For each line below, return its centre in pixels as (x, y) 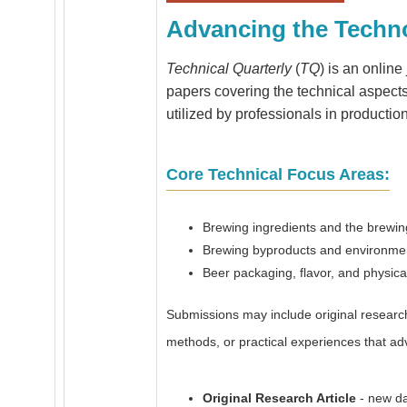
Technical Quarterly (229, 69)
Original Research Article (279, 398)
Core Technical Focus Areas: (278, 174)
